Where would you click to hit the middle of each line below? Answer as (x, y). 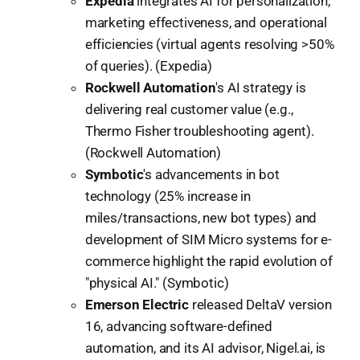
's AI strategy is (261, 87)
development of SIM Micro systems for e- (209, 239)
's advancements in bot (211, 174)
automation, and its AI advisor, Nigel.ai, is (205, 348)
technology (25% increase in (168, 196)
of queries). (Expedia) (148, 65)
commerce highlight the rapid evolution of (209, 261)
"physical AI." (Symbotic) (157, 282)
